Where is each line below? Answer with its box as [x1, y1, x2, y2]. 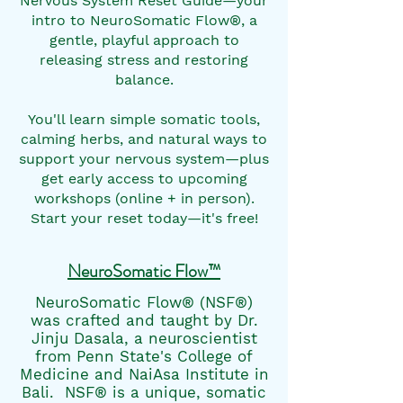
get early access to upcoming [40, 169, 247, 187]
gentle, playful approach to [49, 31, 239, 49]
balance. [114, 70, 174, 88]
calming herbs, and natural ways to [21, 130, 267, 148]
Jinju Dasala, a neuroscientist [31, 328, 257, 347]
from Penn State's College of [35, 346, 253, 365]
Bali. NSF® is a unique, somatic [22, 382, 266, 401]
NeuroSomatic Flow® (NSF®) [35, 292, 253, 311]
